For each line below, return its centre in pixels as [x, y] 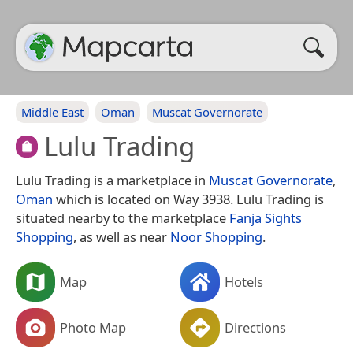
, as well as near [122, 236]
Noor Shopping [216, 236]
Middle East [52, 112]
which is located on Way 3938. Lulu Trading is [188, 199]
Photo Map [93, 327]
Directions [255, 327]
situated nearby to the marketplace [123, 217]
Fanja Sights [266, 217]
